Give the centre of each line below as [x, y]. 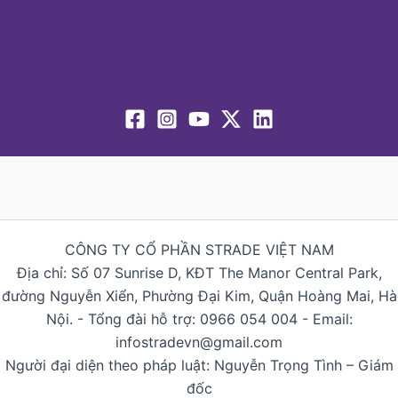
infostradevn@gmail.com [199, 342]
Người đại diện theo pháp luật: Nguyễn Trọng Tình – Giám [199, 366]
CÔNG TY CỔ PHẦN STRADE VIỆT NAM [199, 250]
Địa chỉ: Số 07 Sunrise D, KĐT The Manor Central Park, [199, 273]
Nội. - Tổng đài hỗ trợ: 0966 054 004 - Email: [199, 319]
